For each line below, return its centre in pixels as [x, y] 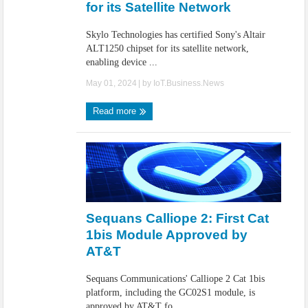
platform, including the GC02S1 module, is [171, 293]
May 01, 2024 [112, 83]
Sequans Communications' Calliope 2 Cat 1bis [176, 279]
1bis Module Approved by [167, 235]
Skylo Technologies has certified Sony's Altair [176, 35]
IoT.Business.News [189, 83]
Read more [116, 111]
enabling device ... [122, 62]
